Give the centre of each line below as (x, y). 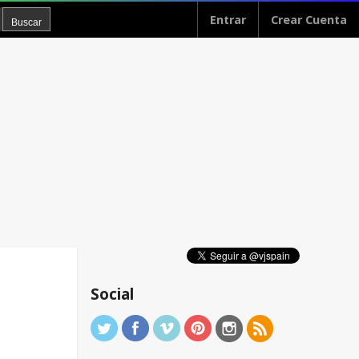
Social (112, 294)
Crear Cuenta (309, 20)
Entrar (228, 20)
